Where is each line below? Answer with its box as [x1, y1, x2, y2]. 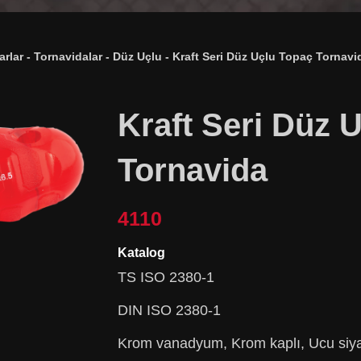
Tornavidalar [34, 50, 102, 63]
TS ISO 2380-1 [117, 268, 214, 285]
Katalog [117, 245, 165, 259]
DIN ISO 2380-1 [117, 301, 221, 318]
